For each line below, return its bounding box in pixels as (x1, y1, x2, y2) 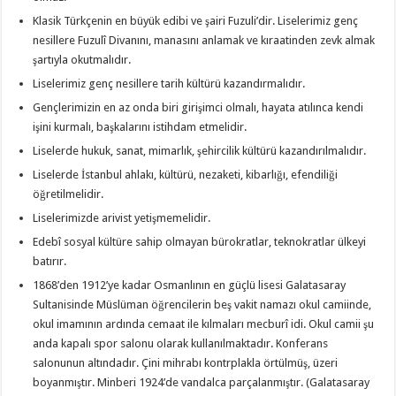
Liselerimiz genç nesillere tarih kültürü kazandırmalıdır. (33, 76, 306, 90)
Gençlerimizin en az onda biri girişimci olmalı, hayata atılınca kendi (33, 100, 364, 114)
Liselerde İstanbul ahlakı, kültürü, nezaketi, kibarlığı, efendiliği (33, 167, 339, 181)
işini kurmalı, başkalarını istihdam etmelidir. (33, 119, 247, 133)
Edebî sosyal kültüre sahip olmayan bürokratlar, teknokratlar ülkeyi (33, 234, 367, 248)
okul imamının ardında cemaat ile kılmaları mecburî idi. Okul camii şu (33, 316, 375, 331)
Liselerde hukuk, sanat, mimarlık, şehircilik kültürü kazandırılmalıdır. (33, 143, 367, 157)
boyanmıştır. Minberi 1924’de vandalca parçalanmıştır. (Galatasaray (33, 375, 370, 389)
